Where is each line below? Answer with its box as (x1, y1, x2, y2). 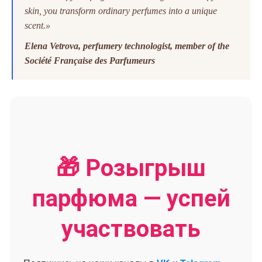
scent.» (25, 20, 50, 30)
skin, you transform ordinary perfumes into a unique (25, 5, 217, 16)
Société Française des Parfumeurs (25, 55, 155, 65)
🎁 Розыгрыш (56, 154, 206, 182)
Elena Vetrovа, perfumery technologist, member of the (25, 40, 229, 51)
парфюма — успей (32, 184, 230, 212)
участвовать (61, 215, 201, 243)
